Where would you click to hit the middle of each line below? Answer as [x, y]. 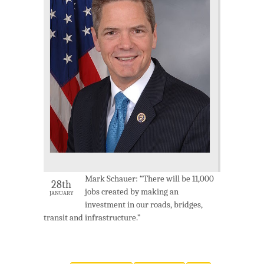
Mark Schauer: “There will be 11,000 [149, 179]
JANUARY [61, 194]
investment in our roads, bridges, [144, 205]
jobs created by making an [132, 192]
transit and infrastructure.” [92, 218]
